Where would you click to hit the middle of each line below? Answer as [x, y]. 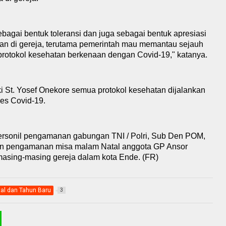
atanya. [194, 55]
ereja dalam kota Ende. [99, 157]
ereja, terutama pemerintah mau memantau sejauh [114, 44]
